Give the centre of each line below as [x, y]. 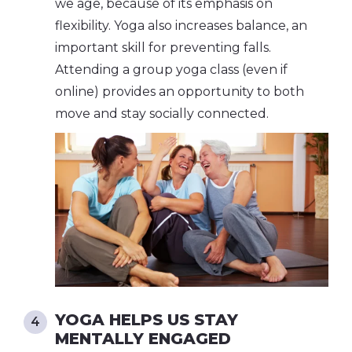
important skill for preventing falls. [163, 47]
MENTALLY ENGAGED [143, 338]
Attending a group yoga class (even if [171, 69]
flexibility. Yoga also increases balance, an [181, 25]
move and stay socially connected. [162, 113]
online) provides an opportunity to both [180, 91]
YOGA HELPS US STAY [147, 319]
